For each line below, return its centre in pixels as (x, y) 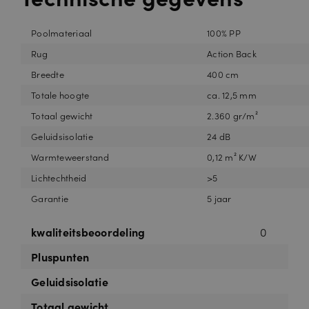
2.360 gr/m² (232, 115)
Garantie (50, 198)
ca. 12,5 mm (232, 94)
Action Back (232, 53)
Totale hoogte (60, 94)
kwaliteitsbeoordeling (88, 231)
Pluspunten (60, 256)
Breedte (48, 74)
